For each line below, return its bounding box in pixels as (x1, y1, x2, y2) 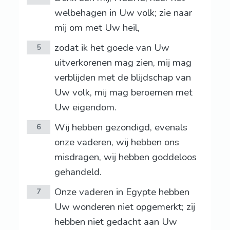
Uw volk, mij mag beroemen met (54, 86, 193, 100)
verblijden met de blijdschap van (54, 71, 191, 85)
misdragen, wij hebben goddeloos (54, 150, 197, 164)
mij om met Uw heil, (54, 21, 140, 35)
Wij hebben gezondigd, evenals (54, 121, 187, 135)
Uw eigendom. (54, 101, 117, 114)
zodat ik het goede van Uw (54, 41, 169, 55)
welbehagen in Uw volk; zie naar (54, 6, 192, 20)
